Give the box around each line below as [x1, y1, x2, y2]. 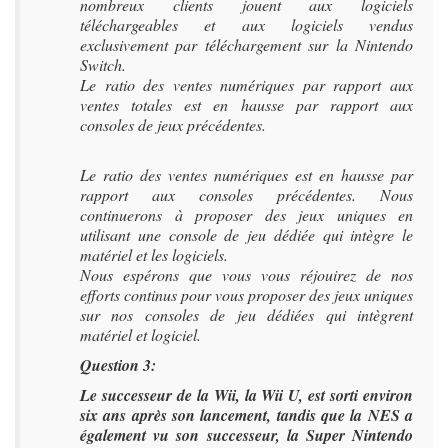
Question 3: [80, 354, 156, 376]
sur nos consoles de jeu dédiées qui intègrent [80, 304, 413, 325]
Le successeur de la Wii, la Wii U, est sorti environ [80, 384, 413, 406]
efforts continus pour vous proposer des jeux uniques [80, 284, 413, 305]
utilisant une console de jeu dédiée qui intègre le [80, 224, 413, 245]
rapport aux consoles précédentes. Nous [80, 184, 413, 205]
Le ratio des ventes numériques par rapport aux [80, 74, 413, 95]
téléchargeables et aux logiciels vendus [80, 14, 413, 35]
